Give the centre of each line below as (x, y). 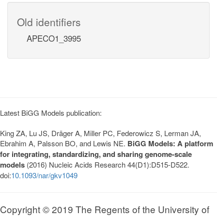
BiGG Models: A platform (170, 143)
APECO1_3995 (54, 38)
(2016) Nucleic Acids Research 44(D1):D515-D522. (107, 164)
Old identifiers (49, 22)
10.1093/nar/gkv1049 (44, 175)
